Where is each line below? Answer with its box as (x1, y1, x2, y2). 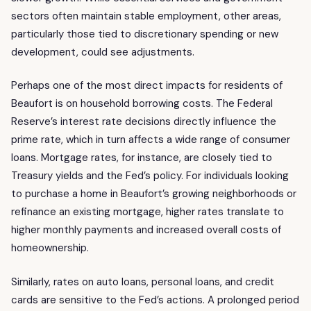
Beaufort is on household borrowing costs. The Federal (11, 96, 273, 111)
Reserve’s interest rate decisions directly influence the (11, 115, 276, 129)
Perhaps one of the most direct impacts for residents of (11, 78, 283, 93)
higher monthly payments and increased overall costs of (11, 223, 281, 237)
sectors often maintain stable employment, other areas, (11, 8, 281, 23)
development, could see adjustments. (11, 44, 194, 59)
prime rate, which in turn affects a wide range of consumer (11, 133, 290, 147)
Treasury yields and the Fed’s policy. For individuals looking (11, 169, 289, 183)
